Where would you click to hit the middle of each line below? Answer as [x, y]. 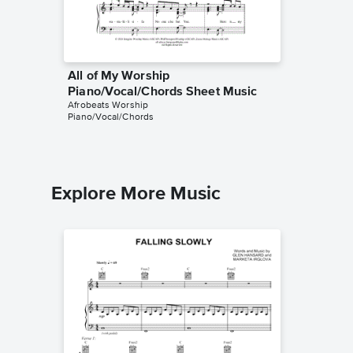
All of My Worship [119, 76]
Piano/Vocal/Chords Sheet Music [163, 92]
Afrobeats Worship [108, 105]
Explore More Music [136, 193]
